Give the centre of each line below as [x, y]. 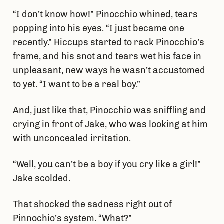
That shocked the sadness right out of [92, 205]
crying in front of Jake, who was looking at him [110, 125]
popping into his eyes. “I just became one [98, 29]
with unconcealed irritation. [73, 139]
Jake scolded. [42, 179]
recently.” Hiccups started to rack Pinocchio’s [108, 43]
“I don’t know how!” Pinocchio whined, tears [105, 15]
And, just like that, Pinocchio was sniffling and [109, 111]
